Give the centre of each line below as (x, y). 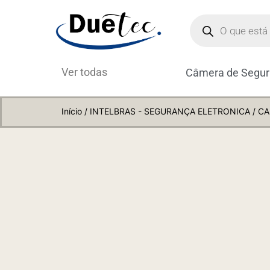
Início (72, 111)
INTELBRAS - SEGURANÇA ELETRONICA (170, 111)
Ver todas (84, 72)
